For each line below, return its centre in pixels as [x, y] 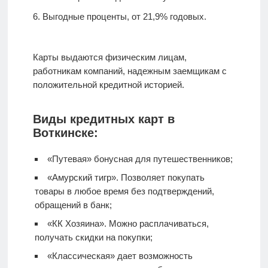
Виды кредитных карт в [103, 119]
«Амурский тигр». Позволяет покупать [126, 178]
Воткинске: [65, 133]
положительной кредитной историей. [108, 85]
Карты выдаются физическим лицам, [109, 57]
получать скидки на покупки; [93, 237]
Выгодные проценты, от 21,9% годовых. [124, 17]
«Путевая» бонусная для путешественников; [140, 159]
